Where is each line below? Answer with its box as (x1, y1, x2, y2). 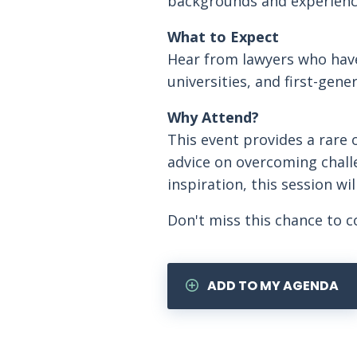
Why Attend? (167, 107, 259, 127)
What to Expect (167, 26, 279, 46)
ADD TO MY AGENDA (204, 277, 339, 296)
